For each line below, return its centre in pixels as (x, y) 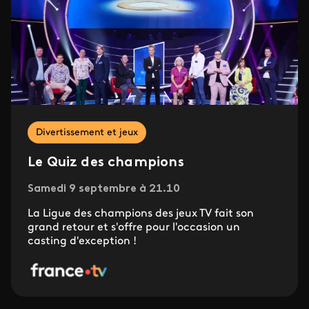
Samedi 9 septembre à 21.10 (104, 189)
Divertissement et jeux (87, 132)
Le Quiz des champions (106, 162)
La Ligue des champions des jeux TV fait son (141, 213)
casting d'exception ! (82, 241)
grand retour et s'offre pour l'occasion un (134, 227)
